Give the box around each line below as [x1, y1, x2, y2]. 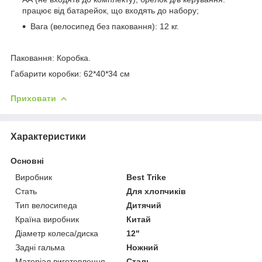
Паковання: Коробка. [11, 53, 91, 63]
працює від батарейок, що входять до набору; [22, 5, 199, 15]
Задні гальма [15, 242, 65, 252]
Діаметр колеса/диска [15, 228, 98, 238]
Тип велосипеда [15, 200, 77, 210]
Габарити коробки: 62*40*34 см [11, 68, 130, 78]
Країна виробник [15, 214, 79, 224]
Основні [11, 156, 44, 166]
